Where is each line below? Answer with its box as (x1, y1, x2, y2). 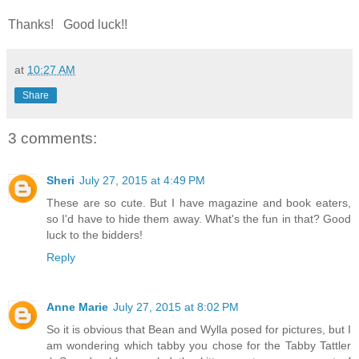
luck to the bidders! (46, 228, 143, 241)
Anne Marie (46, 300, 108, 313)
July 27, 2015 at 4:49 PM (79, 173, 205, 187)
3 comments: (8, 130, 97, 147)
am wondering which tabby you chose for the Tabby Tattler (46, 338, 351, 352)
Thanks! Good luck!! (8, 18, 127, 32)
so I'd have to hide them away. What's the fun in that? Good (46, 212, 351, 225)
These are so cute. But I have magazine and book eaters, (46, 196, 351, 209)
